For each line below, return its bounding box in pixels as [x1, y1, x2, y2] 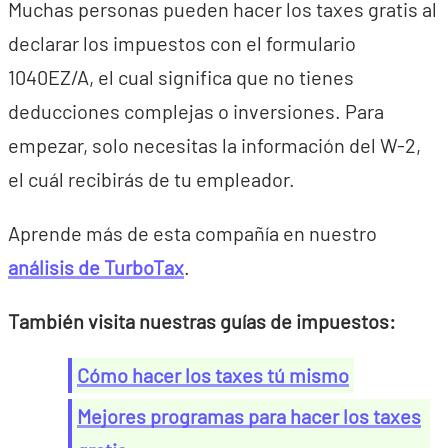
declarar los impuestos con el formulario [8, 31, 356, 55]
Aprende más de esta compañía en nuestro [8, 221, 377, 245]
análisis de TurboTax [8, 255, 184, 279]
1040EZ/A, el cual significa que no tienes [8, 65, 354, 89]
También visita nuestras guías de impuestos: [8, 309, 396, 333]
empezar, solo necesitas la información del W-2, [8, 133, 421, 157]
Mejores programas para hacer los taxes [77, 404, 421, 428]
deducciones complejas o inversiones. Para [8, 99, 384, 123]
